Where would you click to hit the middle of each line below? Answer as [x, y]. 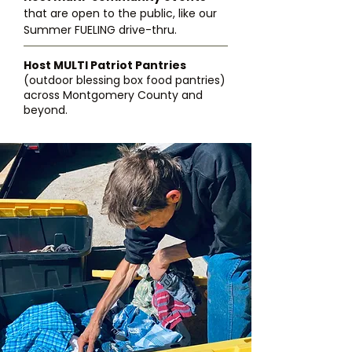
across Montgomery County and [113, 95]
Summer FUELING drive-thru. [100, 30]
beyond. [49, 110]
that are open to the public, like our [120, 13]
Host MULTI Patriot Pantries [105, 65]
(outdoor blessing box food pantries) [125, 80]
